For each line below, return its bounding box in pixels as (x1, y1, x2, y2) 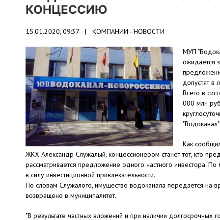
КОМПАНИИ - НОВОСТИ (92, 27, 165, 36)
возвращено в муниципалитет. (26, 191, 116, 200)
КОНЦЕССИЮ (26, 2, 107, 17)
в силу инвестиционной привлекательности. (26, 170, 155, 179)
